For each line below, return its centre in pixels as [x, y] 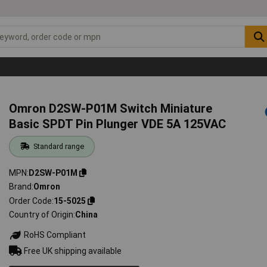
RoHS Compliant [54, 235]
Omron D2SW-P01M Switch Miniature [111, 108]
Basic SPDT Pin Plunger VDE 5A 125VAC [118, 124]
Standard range [58, 146]
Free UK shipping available [72, 251]
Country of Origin [41, 215]
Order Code [31, 201]
